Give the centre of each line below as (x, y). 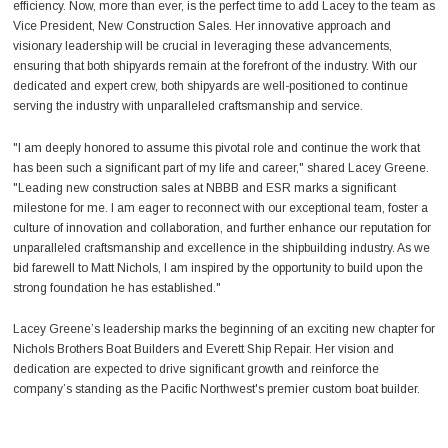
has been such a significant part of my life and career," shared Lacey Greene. (220, 167)
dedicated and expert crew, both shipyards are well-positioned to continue (210, 86)
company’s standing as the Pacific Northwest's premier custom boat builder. (216, 389)
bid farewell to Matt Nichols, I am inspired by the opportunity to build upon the (217, 267)
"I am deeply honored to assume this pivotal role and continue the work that (216, 147)
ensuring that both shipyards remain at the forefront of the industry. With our (214, 66)
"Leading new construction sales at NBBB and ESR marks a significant (204, 187)
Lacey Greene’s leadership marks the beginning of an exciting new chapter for (223, 329)
